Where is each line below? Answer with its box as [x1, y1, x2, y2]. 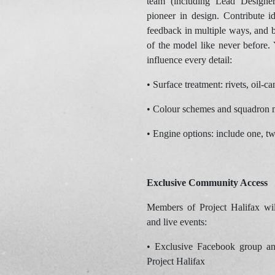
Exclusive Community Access [147, 177, 268, 188]
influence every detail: [147, 55, 232, 66]
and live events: [147, 217, 207, 228]
